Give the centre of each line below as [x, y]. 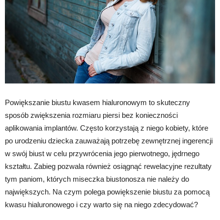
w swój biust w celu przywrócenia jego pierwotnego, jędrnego [102, 153]
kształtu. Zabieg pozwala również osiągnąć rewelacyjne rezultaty [108, 166]
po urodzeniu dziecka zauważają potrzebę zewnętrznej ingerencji [109, 140]
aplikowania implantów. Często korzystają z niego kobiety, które [107, 128]
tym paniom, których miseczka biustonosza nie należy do [97, 179]
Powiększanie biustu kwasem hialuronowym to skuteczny [97, 102]
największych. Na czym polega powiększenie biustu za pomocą [107, 192]
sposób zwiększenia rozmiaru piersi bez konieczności [91, 115]
